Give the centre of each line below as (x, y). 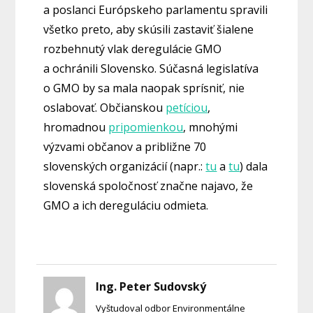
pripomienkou (146, 128)
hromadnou (76, 128)
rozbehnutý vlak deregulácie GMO (133, 49)
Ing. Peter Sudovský (151, 287)
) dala (254, 167)
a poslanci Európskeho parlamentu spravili (156, 10)
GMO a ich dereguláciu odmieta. (126, 206)
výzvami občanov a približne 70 (125, 147)
